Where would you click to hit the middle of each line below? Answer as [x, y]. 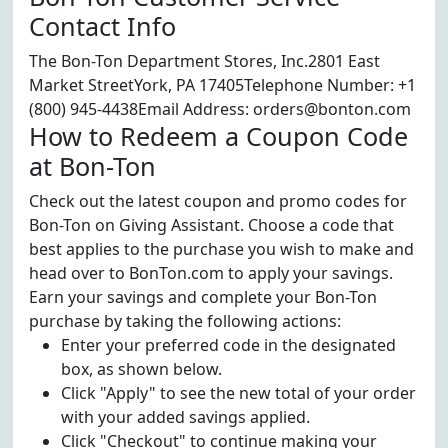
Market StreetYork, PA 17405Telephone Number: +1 [222, 85]
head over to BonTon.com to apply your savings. [211, 273]
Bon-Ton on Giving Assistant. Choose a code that [211, 225]
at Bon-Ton [92, 166]
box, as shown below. [141, 369]
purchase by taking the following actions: [185, 321]
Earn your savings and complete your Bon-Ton [203, 297]
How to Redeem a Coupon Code [218, 136]
